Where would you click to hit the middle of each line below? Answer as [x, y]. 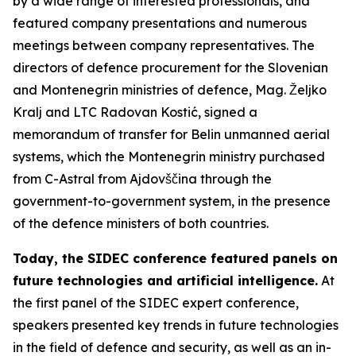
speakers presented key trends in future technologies [176, 325]
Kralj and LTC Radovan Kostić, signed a [135, 112]
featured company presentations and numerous [160, 23]
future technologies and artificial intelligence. [165, 281]
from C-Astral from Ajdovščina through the [142, 179]
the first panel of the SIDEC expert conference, [156, 303]
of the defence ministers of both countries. [141, 223]
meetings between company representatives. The [164, 45]
